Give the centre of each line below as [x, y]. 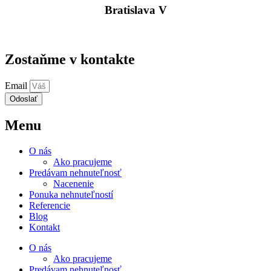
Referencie [50, 205]
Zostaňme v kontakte [70, 60]
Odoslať [24, 99]
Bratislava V [135, 10]
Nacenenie [73, 183]
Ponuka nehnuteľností [71, 194]
